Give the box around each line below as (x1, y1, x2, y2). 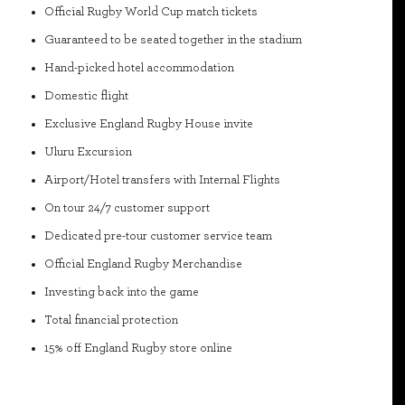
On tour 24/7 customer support (44, 201, 210, 214)
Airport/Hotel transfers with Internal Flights (44, 173, 280, 186)
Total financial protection (44, 313, 178, 326)
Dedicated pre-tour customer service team (44, 229, 272, 242)
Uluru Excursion (44, 145, 132, 158)
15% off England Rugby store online (44, 341, 232, 354)
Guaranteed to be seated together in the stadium (44, 33, 302, 46)
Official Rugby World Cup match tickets (44, 5, 258, 18)
